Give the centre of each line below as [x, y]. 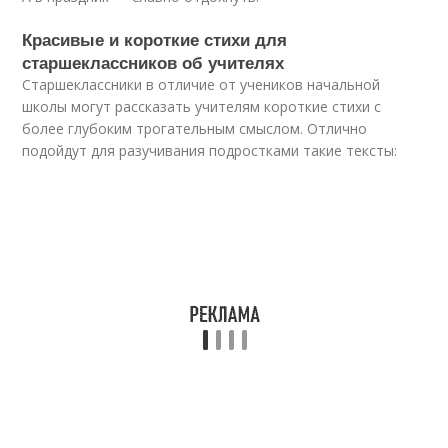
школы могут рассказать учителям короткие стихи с [202, 106]
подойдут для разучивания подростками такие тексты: [210, 150]
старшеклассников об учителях [153, 62]
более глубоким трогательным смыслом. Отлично [195, 128]
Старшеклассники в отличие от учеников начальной [201, 84]
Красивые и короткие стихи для [155, 39]
